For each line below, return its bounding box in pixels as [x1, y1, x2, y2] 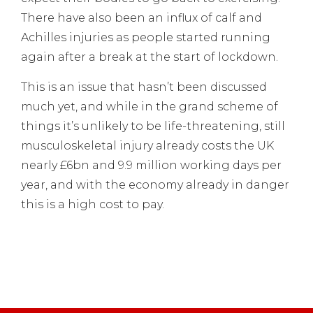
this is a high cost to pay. [21, 197, 164, 211]
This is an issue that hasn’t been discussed [21, 80, 267, 94]
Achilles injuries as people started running [21, 31, 270, 45]
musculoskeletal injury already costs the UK [21, 138, 274, 152]
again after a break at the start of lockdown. [21, 50, 278, 64]
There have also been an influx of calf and [21, 11, 262, 25]
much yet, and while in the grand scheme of [21, 99, 278, 113]
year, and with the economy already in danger [21, 177, 289, 191]
